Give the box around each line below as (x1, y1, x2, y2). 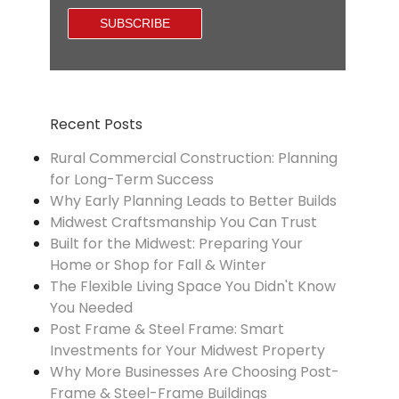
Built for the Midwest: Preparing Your (49, 233, 303, 255)
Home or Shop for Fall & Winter (49, 255, 266, 276)
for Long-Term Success (49, 169, 214, 191)
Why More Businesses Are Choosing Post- (49, 362, 339, 383)
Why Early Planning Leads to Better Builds (49, 191, 337, 212)
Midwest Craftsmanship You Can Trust (49, 212, 317, 233)
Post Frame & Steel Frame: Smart (49, 319, 284, 340)
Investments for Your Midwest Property (49, 340, 325, 362)
